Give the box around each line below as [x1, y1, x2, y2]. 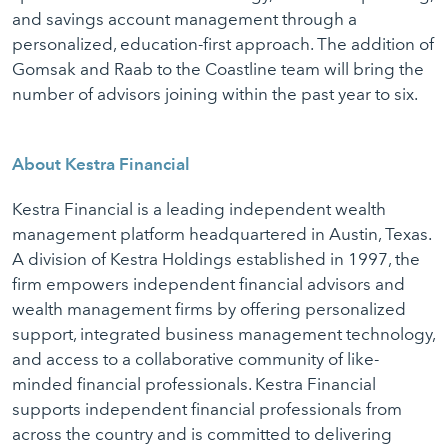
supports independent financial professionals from [12, 399, 402, 419]
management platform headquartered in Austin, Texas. [12, 224, 431, 244]
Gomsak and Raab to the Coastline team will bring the [12, 59, 424, 79]
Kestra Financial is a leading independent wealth [12, 199, 386, 219]
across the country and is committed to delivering [12, 424, 392, 444]
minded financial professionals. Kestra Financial [12, 374, 376, 394]
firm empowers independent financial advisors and [12, 274, 405, 294]
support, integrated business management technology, [12, 324, 435, 344]
